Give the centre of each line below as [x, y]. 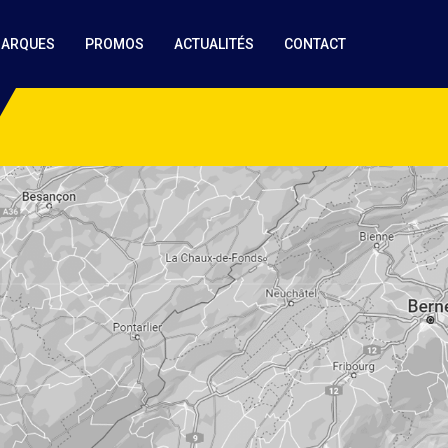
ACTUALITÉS [214, 43]
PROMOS [114, 43]
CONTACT [315, 43]
